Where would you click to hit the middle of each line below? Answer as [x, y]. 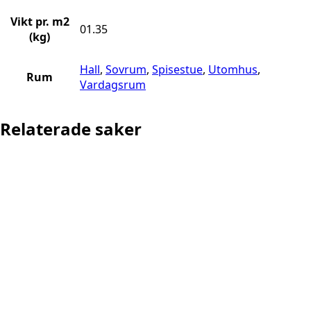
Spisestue [177, 70]
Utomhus [233, 70]
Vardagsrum [113, 85]
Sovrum [126, 70]
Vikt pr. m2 [40, 22]
